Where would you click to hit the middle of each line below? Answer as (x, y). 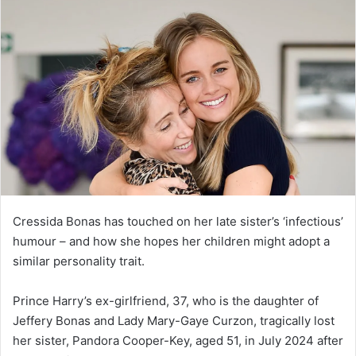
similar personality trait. (79, 261)
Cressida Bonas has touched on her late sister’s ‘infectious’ (178, 221)
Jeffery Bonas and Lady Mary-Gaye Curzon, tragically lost (174, 320)
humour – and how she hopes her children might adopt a (171, 241)
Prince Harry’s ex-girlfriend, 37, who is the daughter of (166, 300)
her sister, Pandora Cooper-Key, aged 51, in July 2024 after (178, 340)
